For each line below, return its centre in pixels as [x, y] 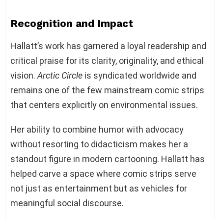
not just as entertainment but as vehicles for [99, 188]
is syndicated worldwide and [139, 75]
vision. [24, 75]
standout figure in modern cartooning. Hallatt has [108, 159]
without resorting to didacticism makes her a [99, 144]
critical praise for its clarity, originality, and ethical [107, 60]
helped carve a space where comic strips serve [103, 173]
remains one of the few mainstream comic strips [107, 90]
